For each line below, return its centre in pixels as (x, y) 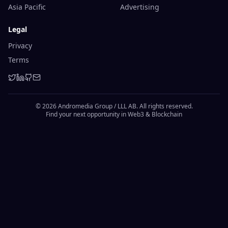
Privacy (20, 46)
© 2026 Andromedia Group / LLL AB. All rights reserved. (114, 106)
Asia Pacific (27, 7)
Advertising (140, 7)
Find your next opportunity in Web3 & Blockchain (114, 114)
